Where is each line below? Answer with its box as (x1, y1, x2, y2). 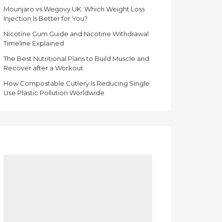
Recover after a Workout (3, 64, 83, 72)
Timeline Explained (3, 39, 64, 48)
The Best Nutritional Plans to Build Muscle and (3, 55, 149, 63)
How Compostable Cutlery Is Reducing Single (3, 79, 150, 88)
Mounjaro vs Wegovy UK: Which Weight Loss (3, 5, 145, 13)
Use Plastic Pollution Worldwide (3, 89, 105, 97)
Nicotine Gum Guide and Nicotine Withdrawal (3, 30, 149, 38)
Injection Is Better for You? (3, 14, 88, 23)
